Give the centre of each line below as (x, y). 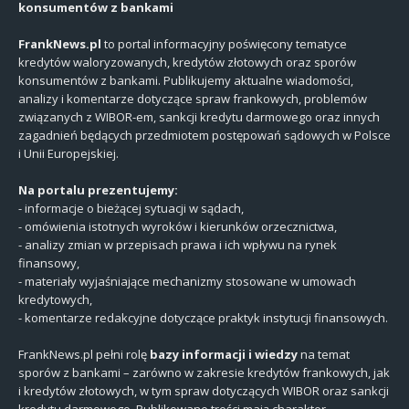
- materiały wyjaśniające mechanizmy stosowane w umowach (187, 282)
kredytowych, (55, 300)
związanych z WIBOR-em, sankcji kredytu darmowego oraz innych (199, 117)
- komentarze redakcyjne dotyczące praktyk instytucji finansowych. (203, 318)
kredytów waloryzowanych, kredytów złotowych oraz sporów (187, 63)
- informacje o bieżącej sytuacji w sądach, (131, 209)
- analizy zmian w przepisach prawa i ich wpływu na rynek (178, 245)
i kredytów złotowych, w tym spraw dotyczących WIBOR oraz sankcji (204, 391)
